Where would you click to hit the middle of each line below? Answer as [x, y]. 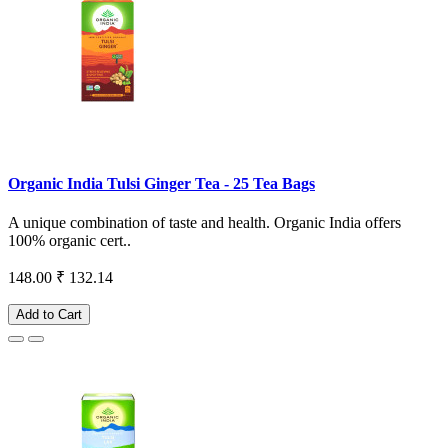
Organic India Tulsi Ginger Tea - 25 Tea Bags [161, 184]
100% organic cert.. [69, 241]
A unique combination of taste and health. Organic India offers [204, 223]
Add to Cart [49, 315]
